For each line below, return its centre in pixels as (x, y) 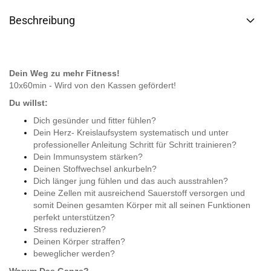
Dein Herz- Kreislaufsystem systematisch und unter (131, 132)
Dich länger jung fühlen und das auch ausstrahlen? (131, 181)
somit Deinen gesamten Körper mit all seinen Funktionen (142, 205)
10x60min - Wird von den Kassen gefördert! (93, 85)
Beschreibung (42, 20)
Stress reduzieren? (70, 229)
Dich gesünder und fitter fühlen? (95, 120)
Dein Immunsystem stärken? (88, 157)
